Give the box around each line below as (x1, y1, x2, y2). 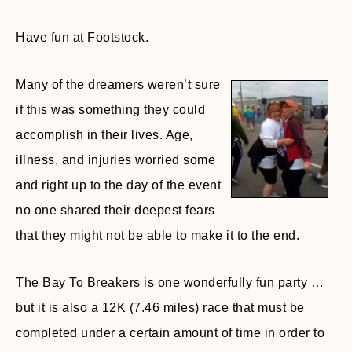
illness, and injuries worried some (16, 153, 215, 167)
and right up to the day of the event (16, 178, 221, 192)
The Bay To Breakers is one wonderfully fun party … (16, 276, 324, 289)
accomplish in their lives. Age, (16, 128, 193, 141)
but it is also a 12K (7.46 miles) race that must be (16, 301, 305, 314)
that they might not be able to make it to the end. (16, 229, 299, 242)
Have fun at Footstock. (16, 31, 148, 44)
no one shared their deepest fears (16, 203, 215, 217)
